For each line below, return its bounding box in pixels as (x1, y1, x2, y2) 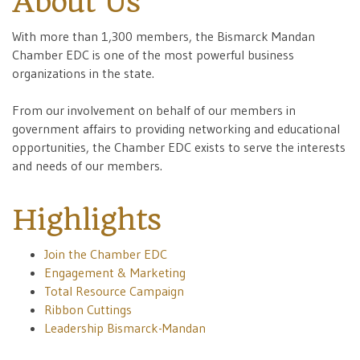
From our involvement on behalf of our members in (12, 102, 296, 119)
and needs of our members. (12, 157, 162, 174)
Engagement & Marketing (44, 264, 186, 281)
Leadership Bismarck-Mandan (44, 320, 206, 337)
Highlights (12, 202, 161, 238)
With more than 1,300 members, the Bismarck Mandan (12, 28, 315, 45)
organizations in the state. (12, 65, 154, 82)
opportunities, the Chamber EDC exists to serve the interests (12, 139, 346, 156)
